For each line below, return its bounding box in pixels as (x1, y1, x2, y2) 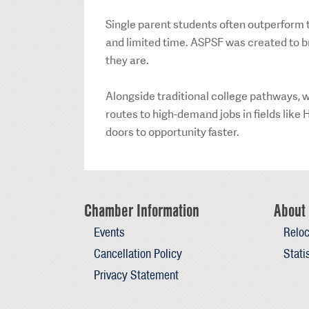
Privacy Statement (93, 266, 179, 284)
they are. (106, 52, 149, 68)
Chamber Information (84, 199, 199, 221)
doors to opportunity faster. (106, 124, 239, 139)
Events (93, 223, 124, 241)
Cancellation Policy (93, 245, 182, 263)
